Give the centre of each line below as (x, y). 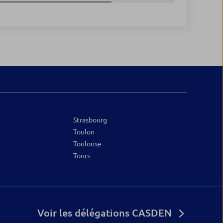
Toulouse (88, 144)
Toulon (84, 132)
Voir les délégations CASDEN (105, 213)
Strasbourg (90, 120)
